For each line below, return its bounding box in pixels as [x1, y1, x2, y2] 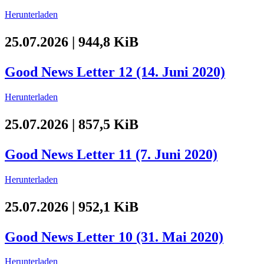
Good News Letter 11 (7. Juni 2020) [5, 146, 217, 162]
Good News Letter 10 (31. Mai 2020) [5, 229, 223, 245]
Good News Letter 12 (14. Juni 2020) [5, 64, 225, 80]
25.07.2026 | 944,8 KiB [5, 34, 138, 49]
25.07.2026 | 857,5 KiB [5, 116, 138, 132]
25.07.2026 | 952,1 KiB [5, 199, 138, 214]
